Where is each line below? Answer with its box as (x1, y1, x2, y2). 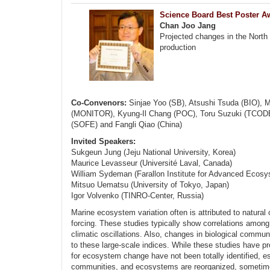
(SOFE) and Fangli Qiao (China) (71, 120, 182, 129)
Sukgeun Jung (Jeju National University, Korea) (71, 148, 236, 157)
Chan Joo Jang (160, 21, 216, 30)
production (160, 43, 196, 52)
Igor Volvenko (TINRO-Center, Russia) (71, 191, 204, 200)
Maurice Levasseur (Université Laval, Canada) (71, 159, 232, 168)
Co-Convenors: (71, 98, 129, 107)
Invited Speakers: (71, 137, 136, 146)
